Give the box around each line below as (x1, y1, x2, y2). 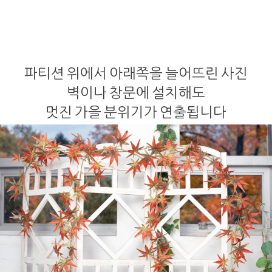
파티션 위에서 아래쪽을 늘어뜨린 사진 (24, 64, 248, 82)
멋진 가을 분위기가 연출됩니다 (46, 103, 226, 121)
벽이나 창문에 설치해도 (67, 84, 205, 101)
